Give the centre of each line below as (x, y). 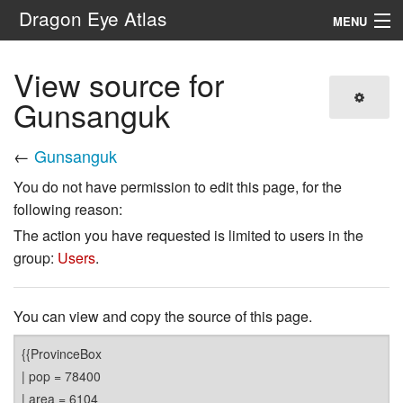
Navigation (41, 61)
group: (36, 257)
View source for (119, 84)
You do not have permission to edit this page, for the (178, 186)
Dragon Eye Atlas (92, 18)
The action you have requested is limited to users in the (188, 235)
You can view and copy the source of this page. (163, 316)
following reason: (68, 209)
